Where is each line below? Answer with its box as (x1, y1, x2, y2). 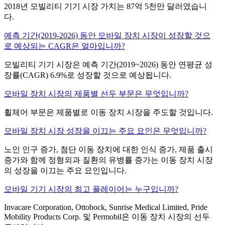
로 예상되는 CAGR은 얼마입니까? (4, 42, 125, 51)
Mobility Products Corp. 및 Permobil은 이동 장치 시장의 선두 (4, 212, 210, 221)
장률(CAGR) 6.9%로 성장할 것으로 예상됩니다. (4, 71, 171, 80)
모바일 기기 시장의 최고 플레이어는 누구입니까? (4, 185, 178, 194)
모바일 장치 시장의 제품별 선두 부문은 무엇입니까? (4, 89, 188, 98)
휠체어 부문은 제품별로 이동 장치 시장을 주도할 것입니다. (4, 108, 213, 117)
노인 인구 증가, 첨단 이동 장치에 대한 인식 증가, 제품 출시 (4, 145, 213, 154)
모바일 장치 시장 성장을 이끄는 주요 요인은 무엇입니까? (4, 127, 206, 136)
